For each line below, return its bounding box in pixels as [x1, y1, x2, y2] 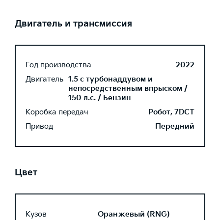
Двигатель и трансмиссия [15, 19, 132, 29]
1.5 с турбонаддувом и [68, 75, 153, 84]
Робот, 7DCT [148, 108, 194, 117]
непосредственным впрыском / [68, 84, 188, 93]
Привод [26, 122, 53, 131]
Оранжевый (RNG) [98, 209, 170, 219]
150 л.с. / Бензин [68, 93, 131, 103]
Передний [155, 122, 194, 131]
